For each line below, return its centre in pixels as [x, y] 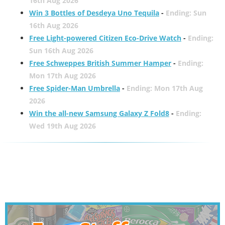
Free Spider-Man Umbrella [74, 88]
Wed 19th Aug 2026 [62, 126]
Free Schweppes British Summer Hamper [100, 63]
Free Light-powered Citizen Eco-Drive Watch [105, 38]
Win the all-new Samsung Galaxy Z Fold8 [99, 113]
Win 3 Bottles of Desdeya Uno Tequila [94, 13]
